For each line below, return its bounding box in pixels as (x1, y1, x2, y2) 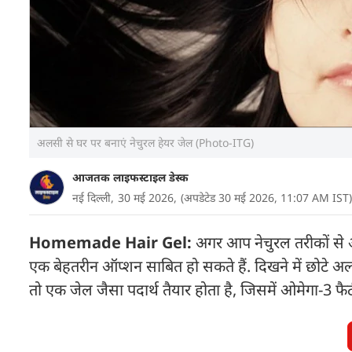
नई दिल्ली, (72, 190, 114, 205)
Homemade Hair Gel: (29, 232, 196, 253)
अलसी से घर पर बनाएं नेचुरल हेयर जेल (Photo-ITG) (37, 135, 254, 150)
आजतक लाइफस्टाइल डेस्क (72, 170, 189, 185)
